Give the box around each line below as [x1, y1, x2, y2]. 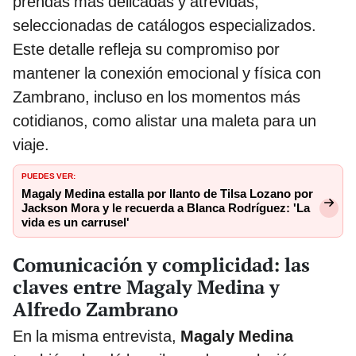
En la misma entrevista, [13, 326, 180, 346]
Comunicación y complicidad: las [13, 251, 310, 277]
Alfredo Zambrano [13, 296, 178, 322]
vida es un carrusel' [21, 215, 130, 230]
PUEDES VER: [21, 168, 75, 181]
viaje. [13, 134, 49, 154]
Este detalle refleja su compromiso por [13, 39, 280, 59]
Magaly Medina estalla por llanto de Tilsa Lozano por [21, 186, 313, 201]
